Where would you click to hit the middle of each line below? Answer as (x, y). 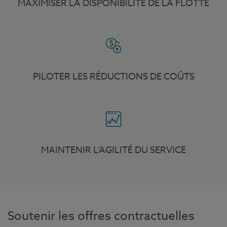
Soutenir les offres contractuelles (101, 216)
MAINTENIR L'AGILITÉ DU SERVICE (113, 150)
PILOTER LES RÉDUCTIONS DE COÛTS (113, 77)
